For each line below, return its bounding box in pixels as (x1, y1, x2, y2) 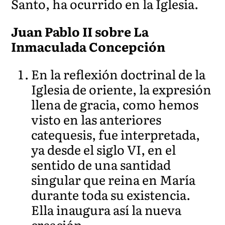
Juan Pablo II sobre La (11, 22, 149, 41)
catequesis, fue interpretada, (31, 125, 200, 144)
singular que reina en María (31, 170, 196, 189)
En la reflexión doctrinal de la (31, 64, 206, 83)
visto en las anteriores (31, 109, 162, 129)
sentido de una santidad (31, 155, 171, 174)
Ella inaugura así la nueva (31, 200, 182, 219)
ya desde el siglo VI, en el (31, 140, 176, 159)
